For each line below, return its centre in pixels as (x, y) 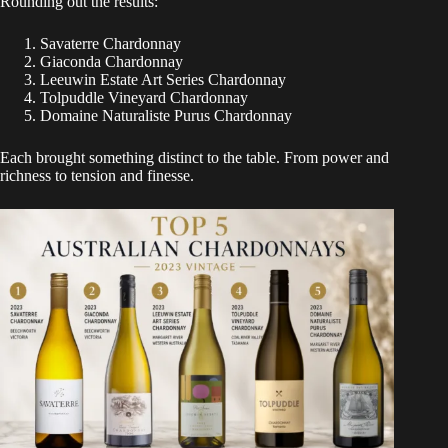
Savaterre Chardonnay (110, 43)
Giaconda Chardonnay (111, 61)
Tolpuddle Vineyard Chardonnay (144, 97)
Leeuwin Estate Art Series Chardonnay (163, 79)
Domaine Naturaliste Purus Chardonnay (166, 115)
